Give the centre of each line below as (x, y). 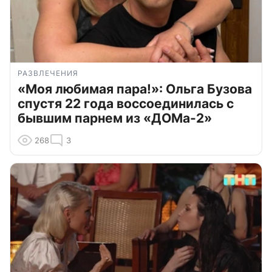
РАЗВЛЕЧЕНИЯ (48, 73)
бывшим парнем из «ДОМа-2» (115, 118)
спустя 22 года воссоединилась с (126, 103)
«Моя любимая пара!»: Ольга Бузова (135, 89)
